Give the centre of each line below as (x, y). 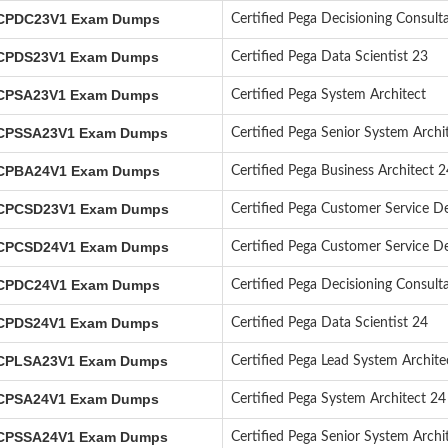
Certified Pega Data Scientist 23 (329, 57)
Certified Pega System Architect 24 (338, 399)
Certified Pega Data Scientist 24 (329, 323)
